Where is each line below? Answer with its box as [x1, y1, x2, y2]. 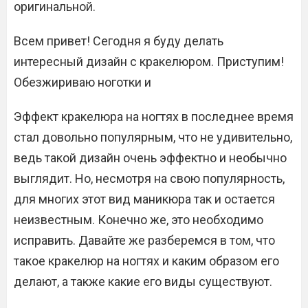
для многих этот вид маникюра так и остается [14, 192, 275, 207]
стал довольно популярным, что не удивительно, [14, 130, 292, 145]
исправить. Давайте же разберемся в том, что [14, 233, 275, 248]
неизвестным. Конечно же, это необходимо [14, 212, 263, 228]
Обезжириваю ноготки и [14, 75, 151, 90]
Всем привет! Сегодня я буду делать [14, 34, 223, 49]
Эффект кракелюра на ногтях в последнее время [14, 109, 294, 124]
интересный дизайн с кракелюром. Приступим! [14, 54, 284, 69]
